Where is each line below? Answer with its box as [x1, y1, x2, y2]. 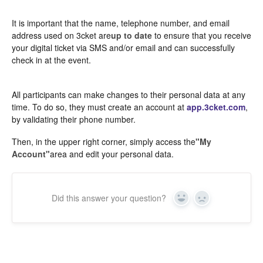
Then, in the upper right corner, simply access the [12, 136, 195, 148]
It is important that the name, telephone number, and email [12, 17, 230, 29]
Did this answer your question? [52, 192, 166, 204]
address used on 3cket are [12, 29, 111, 42]
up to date [111, 29, 152, 42]
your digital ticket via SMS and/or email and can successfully [12, 42, 235, 54]
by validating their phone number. [12, 113, 136, 126]
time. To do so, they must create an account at [12, 101, 187, 113]
